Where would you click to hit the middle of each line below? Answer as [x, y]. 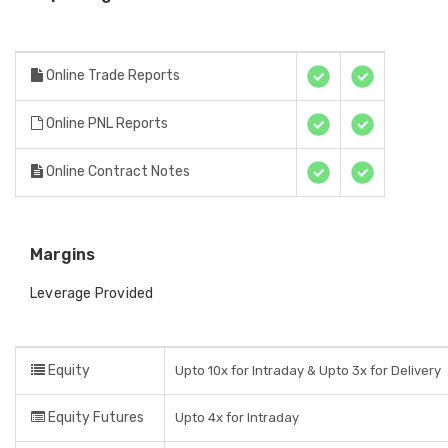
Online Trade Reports [111, 75]
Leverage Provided [92, 293]
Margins [62, 254]
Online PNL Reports [105, 123]
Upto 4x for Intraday [237, 417]
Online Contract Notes [116, 171]
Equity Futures [94, 417]
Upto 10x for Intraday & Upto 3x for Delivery [308, 370]
